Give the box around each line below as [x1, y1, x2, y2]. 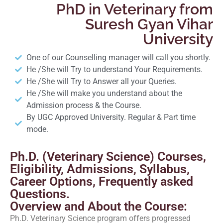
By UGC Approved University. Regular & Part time [26, 112, 196, 122]
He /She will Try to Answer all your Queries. [26, 77, 177, 86]
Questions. [10, 187, 70, 201]
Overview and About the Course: [10, 199, 187, 214]
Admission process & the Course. [26, 101, 141, 110]
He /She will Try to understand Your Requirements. [26, 65, 203, 74]
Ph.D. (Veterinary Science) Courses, [10, 149, 206, 164]
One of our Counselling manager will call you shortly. [26, 53, 211, 62]
